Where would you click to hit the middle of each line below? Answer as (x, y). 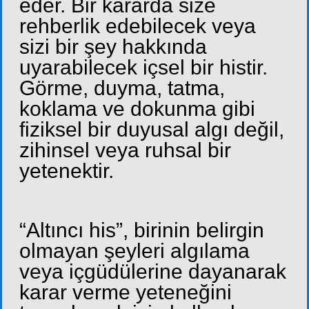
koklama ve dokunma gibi (137, 109)
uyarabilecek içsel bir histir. (143, 68)
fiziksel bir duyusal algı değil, (152, 130)
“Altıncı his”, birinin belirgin (142, 230)
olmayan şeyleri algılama (134, 251)
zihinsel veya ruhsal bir (125, 150)
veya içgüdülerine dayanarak (153, 272)
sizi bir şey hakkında (113, 47)
